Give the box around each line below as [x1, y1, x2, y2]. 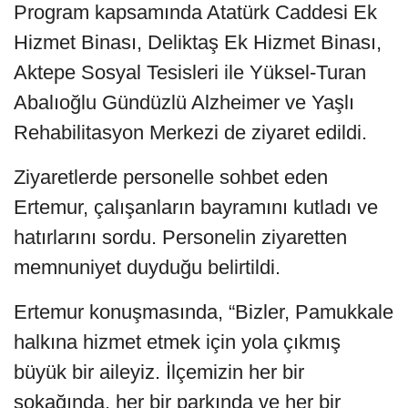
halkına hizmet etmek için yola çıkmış [14, 330, 341, 353]
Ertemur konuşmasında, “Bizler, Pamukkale [14, 300, 393, 323]
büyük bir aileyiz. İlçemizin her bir [14, 360, 304, 383]
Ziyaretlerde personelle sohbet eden [14, 165, 328, 189]
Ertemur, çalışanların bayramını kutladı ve [14, 195, 378, 219]
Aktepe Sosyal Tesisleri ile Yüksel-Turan [14, 60, 366, 84]
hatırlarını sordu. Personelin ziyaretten [14, 225, 347, 249]
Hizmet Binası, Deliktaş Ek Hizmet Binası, [14, 30, 382, 54]
